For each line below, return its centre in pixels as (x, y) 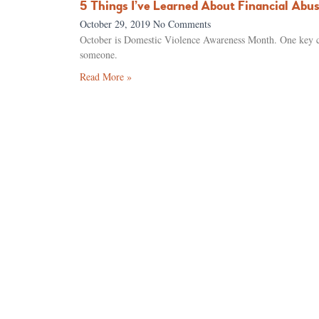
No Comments (182, 23)
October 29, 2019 (116, 23)
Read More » (106, 76)
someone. (99, 54)
